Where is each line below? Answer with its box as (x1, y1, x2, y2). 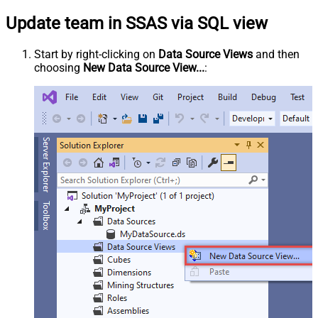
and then (253, 47, 300, 61)
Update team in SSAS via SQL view (6, 13, 268, 33)
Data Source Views (158, 47, 253, 61)
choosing (34, 60, 83, 75)
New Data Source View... (83, 60, 204, 75)
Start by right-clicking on (34, 47, 158, 61)
